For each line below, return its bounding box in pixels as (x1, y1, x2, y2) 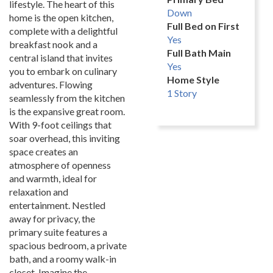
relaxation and (9, 185, 68, 197)
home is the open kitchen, (9, 11, 113, 23)
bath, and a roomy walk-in (9, 252, 116, 264)
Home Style (167, 73, 219, 85)
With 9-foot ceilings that (9, 118, 112, 130)
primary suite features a (9, 225, 107, 238)
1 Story (167, 87, 197, 99)
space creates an (9, 145, 78, 157)
